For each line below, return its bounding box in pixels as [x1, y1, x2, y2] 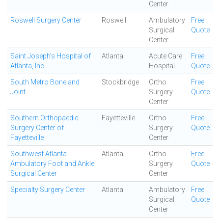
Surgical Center [10, 169, 57, 177]
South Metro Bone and [10, 78, 80, 86]
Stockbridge [102, 78, 139, 86]
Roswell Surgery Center [10, 16, 82, 24]
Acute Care [149, 52, 182, 60]
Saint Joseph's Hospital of [10, 52, 91, 60]
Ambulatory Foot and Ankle [10, 160, 94, 167]
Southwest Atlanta [10, 150, 67, 158]
